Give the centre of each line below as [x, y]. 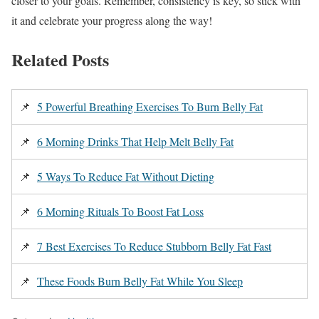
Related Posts [60, 60]
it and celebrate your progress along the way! [112, 21]
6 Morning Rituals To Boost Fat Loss [120, 211]
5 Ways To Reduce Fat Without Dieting [126, 177]
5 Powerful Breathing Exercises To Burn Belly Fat [150, 107]
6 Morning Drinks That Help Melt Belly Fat [135, 142]
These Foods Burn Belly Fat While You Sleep [140, 281]
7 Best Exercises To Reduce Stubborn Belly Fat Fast [154, 246]
